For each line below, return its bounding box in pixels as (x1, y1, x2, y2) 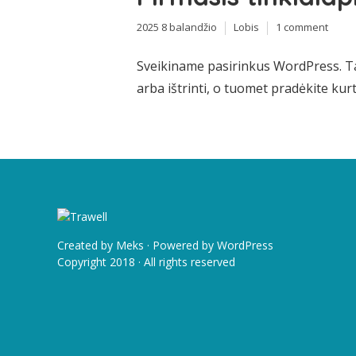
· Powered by (144, 237, 217, 253)
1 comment (276, 20, 328, 35)
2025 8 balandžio (137, 20, 217, 35)
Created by (57, 237, 116, 253)
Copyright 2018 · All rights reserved (57, 253, 235, 269)
